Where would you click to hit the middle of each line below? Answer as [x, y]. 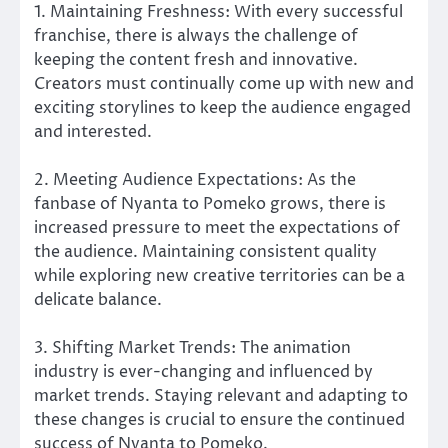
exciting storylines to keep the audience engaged [222, 107]
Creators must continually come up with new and [224, 83]
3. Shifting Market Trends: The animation [192, 348]
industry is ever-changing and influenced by [203, 372]
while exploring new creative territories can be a [219, 276]
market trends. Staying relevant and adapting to [221, 396]
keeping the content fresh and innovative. [196, 59]
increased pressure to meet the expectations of [217, 228]
